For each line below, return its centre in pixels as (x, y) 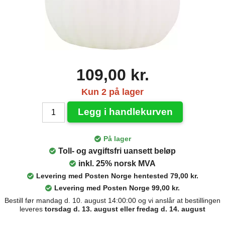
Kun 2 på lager (113, 92)
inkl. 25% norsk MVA (117, 164)
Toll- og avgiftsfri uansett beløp (117, 151)
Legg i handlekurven (125, 112)
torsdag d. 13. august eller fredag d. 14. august (125, 209)
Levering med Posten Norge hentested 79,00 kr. (117, 176)
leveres (32, 209)
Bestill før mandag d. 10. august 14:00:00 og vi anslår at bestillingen (113, 201)
